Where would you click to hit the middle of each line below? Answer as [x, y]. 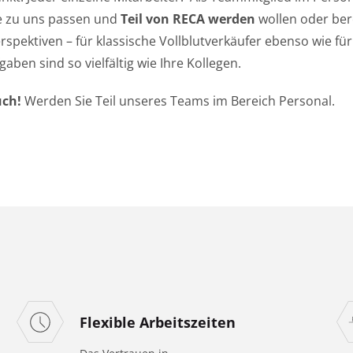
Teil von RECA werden [188, 19]
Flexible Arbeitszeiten [158, 323]
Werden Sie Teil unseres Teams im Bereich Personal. [178, 101]
